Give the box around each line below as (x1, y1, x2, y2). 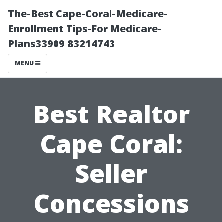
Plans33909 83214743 (8, 37, 115, 50)
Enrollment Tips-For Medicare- (8, 22, 162, 35)
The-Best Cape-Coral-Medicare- (8, 7, 167, 20)
